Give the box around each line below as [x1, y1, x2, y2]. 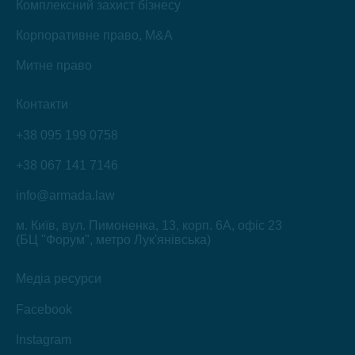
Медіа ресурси [16, 272, 101, 285]
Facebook [16, 303, 72, 316]
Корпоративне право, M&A [16, 29, 173, 42]
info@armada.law [16, 189, 115, 202]
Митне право [16, 59, 92, 72]
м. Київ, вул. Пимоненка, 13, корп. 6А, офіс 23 [16, 219, 282, 232]
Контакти [16, 97, 68, 111]
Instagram [16, 333, 71, 346]
